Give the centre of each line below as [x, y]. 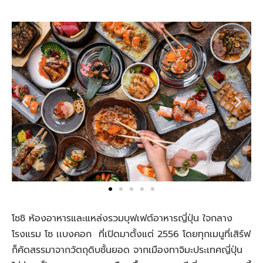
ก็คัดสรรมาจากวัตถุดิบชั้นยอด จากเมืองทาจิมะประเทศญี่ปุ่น [127, 250]
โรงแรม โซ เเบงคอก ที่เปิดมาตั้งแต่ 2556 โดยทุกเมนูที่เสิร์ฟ [131, 235]
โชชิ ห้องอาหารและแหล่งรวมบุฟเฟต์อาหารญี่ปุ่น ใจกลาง [122, 219]
